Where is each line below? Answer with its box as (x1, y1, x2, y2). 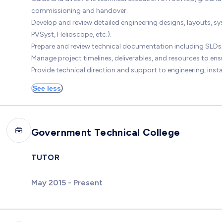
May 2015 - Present (31, 177, 103, 187)
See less (33, 84, 61, 92)
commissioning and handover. (31, 6, 128, 15)
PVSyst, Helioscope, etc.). (31, 30, 111, 39)
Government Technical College (31, 126, 180, 138)
